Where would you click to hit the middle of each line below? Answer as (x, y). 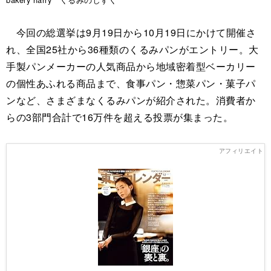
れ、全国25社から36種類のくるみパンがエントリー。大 (132, 50)
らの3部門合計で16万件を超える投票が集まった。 (119, 117)
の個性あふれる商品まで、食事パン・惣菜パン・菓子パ (131, 83)
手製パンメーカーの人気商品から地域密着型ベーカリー (131, 67)
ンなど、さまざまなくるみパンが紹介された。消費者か (131, 100)
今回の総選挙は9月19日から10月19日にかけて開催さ (131, 33)
